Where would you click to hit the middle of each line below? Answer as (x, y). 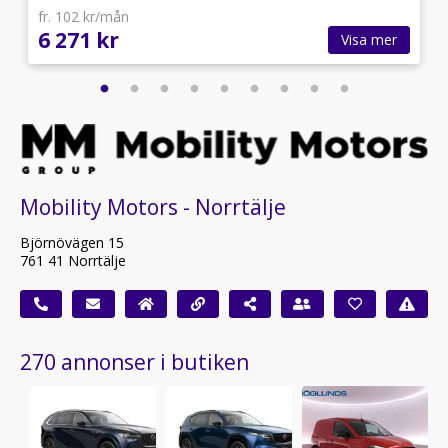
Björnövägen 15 (72, 243)
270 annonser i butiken (134, 362)
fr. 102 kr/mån (83, 16)
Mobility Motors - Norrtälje (153, 207)
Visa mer (369, 39)
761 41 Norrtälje (73, 261)
